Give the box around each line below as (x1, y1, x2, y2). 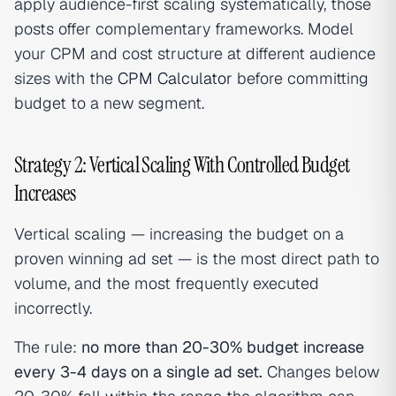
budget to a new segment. (14, 93, 204, 113)
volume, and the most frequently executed (14, 273, 319, 293)
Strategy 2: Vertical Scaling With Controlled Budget (14, 151, 350, 179)
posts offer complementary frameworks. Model (14, 19, 354, 39)
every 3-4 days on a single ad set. (14, 362, 263, 382)
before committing (232, 68, 369, 88)
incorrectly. (14, 298, 92, 318)
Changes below (263, 362, 379, 382)
